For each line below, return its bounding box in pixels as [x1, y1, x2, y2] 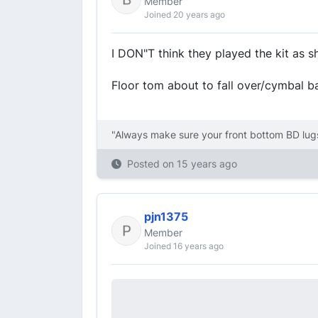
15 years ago [177, 158, 237, 170]
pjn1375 [144, 209, 188, 224]
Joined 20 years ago [144, 9, 225, 20]
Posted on [127, 158, 177, 170]
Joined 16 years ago [144, 241, 224, 251]
